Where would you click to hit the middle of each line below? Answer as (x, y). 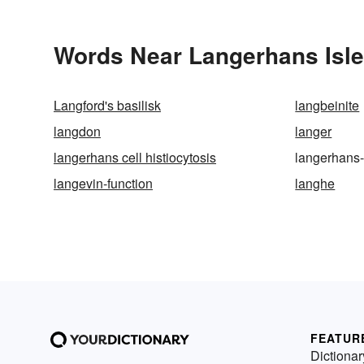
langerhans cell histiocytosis (135, 157)
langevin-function (103, 183)
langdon (77, 131)
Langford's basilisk (107, 105)
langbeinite (327, 105)
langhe (315, 183)
